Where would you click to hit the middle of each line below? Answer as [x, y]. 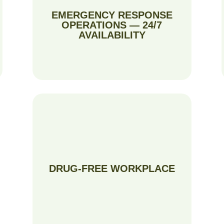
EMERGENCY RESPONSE [112, 15]
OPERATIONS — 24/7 [112, 25]
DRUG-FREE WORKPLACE [112, 168]
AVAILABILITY [112, 35]
